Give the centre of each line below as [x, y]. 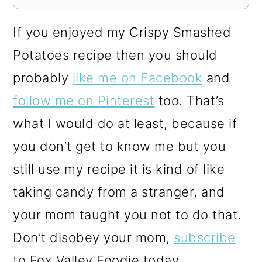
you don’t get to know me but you [120, 146]
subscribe [205, 238]
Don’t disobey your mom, [94, 238]
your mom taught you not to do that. [127, 215]
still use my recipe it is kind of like [119, 169]
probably [43, 78]
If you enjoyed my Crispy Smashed [122, 32]
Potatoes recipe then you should [115, 55]
